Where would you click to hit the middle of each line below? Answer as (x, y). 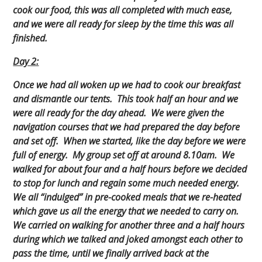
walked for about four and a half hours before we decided (130, 169)
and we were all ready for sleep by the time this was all (123, 24)
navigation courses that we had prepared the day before (127, 127)
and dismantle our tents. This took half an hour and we (126, 99)
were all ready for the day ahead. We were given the (119, 113)
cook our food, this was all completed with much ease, (123, 10)
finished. (30, 38)
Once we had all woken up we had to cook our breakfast (127, 85)
